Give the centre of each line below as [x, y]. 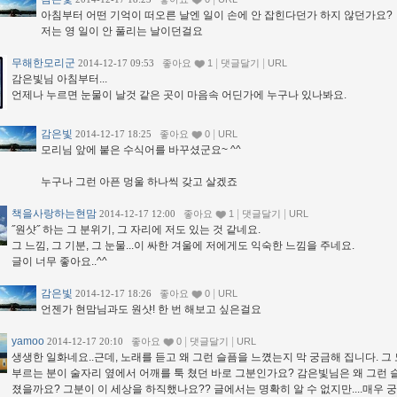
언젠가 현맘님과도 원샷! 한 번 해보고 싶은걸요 [151, 310]
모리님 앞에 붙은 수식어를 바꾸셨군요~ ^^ [141, 150]
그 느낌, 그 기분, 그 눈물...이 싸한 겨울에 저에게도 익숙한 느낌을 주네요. [183, 246]
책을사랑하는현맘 [54, 214]
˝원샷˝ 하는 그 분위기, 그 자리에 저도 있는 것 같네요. [136, 230]
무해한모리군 [43, 63]
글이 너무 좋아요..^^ [59, 262]
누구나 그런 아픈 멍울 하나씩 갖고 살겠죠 [139, 182]
